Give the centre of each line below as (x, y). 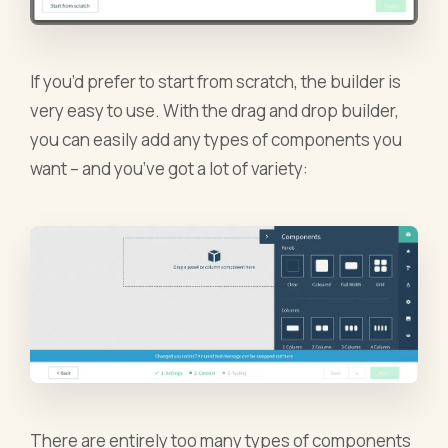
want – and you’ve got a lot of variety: (169, 169)
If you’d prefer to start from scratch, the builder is (216, 82)
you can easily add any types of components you (216, 140)
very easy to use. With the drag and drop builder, (215, 111)
